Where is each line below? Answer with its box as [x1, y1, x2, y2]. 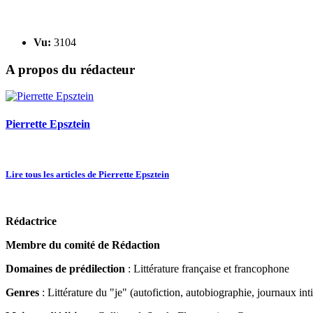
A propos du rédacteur [6, 61, 135, 77]
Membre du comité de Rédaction [6, 238, 160, 251]
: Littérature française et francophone [125, 262, 289, 275]
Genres [6, 286, 39, 298]
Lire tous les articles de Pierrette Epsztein [6, 168, 169, 180]
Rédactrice [6, 214, 57, 227]
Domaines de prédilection [6, 262, 125, 275]
